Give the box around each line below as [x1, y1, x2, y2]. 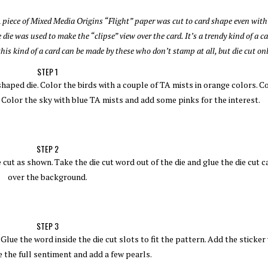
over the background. [7, 170, 87, 182]
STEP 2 [36, 142, 59, 155]
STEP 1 [36, 65, 58, 78]
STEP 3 [36, 219, 59, 232]
